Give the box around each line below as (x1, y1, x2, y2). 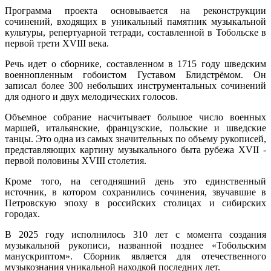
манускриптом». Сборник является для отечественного (5, 250, 266, 261)
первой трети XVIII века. (5, 38, 109, 48)
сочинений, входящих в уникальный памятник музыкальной (5, 16, 266, 27)
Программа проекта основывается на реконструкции (5, 5, 266, 16)
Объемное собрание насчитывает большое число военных (5, 111, 266, 122)
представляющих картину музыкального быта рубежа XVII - (5, 144, 266, 155)
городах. (5, 208, 40, 219)
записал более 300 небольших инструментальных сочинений (5, 80, 266, 91)
